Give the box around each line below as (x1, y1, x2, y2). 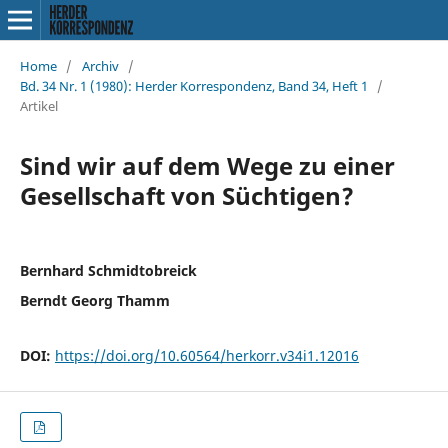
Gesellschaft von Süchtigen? (19, 178, 354, 212)
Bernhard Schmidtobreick (19, 260, 197, 280)
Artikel (19, 96, 58, 115)
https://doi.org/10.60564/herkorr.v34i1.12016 (54, 345, 359, 365)
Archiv (81, 56, 119, 75)
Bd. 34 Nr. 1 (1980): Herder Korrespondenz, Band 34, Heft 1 (19, 76, 368, 95)
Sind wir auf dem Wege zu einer (19, 148, 395, 182)
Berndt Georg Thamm (19, 290, 170, 310)
